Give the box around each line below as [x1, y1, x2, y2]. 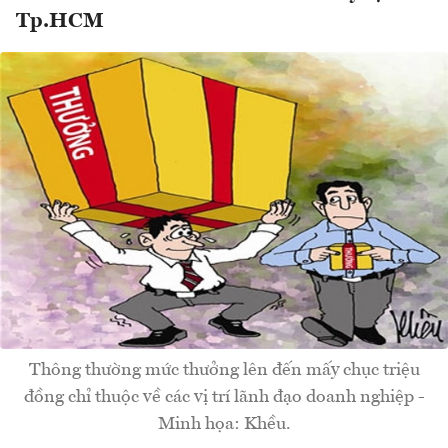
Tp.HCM [16, 11, 104, 33]
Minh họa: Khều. [157, 414, 291, 433]
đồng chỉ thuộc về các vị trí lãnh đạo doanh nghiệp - [23, 387, 425, 406]
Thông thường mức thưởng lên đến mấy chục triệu [28, 360, 420, 379]
